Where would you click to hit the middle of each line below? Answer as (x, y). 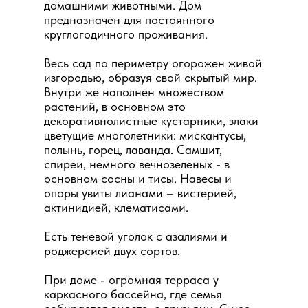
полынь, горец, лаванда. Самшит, (133, 150)
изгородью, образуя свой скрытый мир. (151, 77)
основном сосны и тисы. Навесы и (138, 178)
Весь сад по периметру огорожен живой (153, 63)
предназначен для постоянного (129, 20)
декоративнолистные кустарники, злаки (151, 121)
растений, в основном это (115, 106)
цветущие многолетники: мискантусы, (145, 135)
